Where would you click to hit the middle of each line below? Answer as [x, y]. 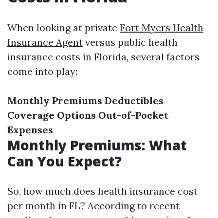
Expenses [30, 130]
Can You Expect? [64, 161]
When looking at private [64, 27]
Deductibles [134, 100]
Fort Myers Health [162, 27]
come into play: [42, 71]
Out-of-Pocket [133, 115]
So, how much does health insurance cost [102, 191]
